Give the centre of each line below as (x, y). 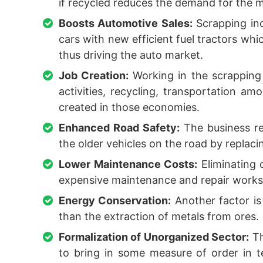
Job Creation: (94, 75)
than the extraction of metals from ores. (159, 216)
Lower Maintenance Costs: (128, 164)
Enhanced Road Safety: (119, 128)
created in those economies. (129, 107)
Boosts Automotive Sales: (126, 23)
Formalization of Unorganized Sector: (154, 237)
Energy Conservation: (115, 200)
